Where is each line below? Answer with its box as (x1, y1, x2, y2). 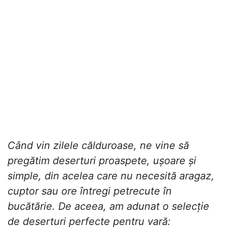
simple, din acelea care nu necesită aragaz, (8, 170, 214, 182)
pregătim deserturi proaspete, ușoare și (8, 155, 196, 167)
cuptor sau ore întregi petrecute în (8, 185, 172, 198)
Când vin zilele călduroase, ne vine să (8, 139, 189, 152)
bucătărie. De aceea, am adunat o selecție (8, 200, 209, 213)
